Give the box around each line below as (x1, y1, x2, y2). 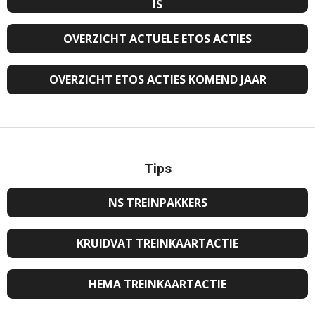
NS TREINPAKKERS (108, 194, 207, 210)
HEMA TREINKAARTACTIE (89, 276, 226, 292)
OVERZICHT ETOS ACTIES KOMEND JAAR (49, 71, 266, 87)
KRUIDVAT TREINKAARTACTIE (77, 235, 238, 251)
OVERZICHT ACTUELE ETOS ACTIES (63, 30, 252, 46)
